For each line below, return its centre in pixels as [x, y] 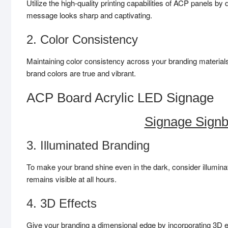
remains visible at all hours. [72, 179]
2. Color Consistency [82, 39]
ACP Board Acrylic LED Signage [120, 97]
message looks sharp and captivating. [89, 15]
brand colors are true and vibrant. [81, 73]
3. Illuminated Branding [88, 145]
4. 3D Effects [62, 203]
